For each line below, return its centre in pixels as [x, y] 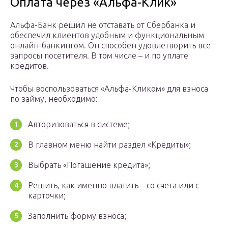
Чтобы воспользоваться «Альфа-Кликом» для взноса [109, 89]
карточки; [47, 196]
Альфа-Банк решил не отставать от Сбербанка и [103, 25]
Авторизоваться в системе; [79, 124]
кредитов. [30, 66]
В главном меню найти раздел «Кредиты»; [109, 145]
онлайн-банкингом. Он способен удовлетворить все [110, 46]
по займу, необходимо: [54, 99]
